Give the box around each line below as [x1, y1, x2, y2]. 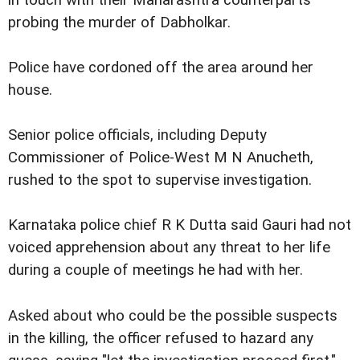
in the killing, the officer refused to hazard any [8, 329, 313, 347]
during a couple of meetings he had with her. [8, 261, 303, 280]
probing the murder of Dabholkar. [8, 14, 231, 32]
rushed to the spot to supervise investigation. [8, 171, 312, 190]
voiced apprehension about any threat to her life [8, 239, 330, 257]
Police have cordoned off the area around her [8, 59, 313, 77]
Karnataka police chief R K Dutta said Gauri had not [8, 216, 351, 235]
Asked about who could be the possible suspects [8, 306, 337, 325]
